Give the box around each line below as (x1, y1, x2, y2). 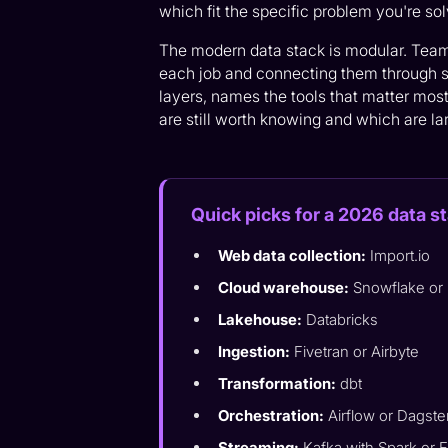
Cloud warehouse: (218, 278, 350, 298)
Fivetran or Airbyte (290, 342, 420, 362)
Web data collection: (218, 246, 367, 266)
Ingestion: (218, 342, 291, 362)
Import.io (366, 246, 431, 266)
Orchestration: (218, 406, 325, 426)
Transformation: (218, 374, 337, 394)
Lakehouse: (218, 310, 303, 330)
